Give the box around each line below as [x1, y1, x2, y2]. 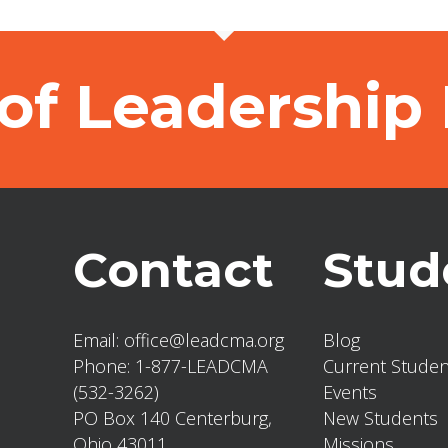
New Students [322, 406, 438, 430]
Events [322, 380, 377, 404]
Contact [72, 241, 274, 299]
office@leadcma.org [123, 328, 284, 352]
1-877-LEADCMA [134, 354, 268, 378]
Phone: [72, 354, 135, 378]
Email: [72, 328, 124, 352]
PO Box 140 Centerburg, [72, 406, 272, 430]
